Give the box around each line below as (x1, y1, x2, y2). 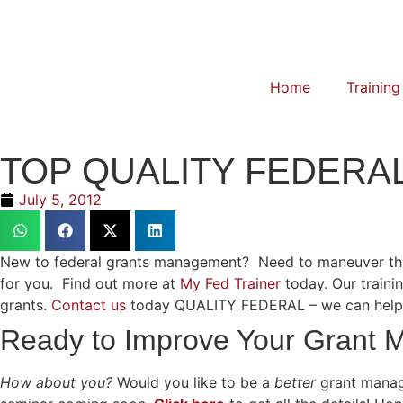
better (274, 373, 316, 391)
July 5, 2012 (19, 191, 102, 209)
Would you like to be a (117, 373, 274, 391)
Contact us (51, 296, 130, 314)
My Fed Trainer (180, 274, 285, 292)
